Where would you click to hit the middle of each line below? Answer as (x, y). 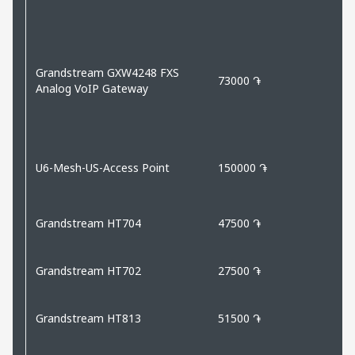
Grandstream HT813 (88, 318)
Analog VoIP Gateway (92, 88)
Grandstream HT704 (88, 223)
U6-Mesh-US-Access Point (103, 167)
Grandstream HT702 (88, 270)
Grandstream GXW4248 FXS (107, 72)
